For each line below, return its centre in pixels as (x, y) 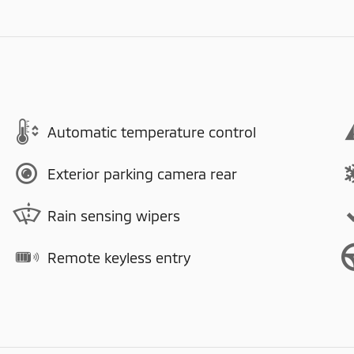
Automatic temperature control (152, 132)
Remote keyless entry (119, 257)
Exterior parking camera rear (142, 173)
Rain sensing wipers (114, 215)
